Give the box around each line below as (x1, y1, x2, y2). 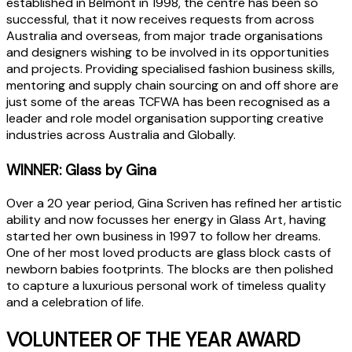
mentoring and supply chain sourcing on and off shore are (6, 77, 339, 94)
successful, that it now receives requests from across (6, 11, 314, 28)
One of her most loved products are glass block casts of (6, 244, 331, 261)
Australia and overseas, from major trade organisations (6, 27, 323, 45)
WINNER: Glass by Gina (6, 160, 156, 181)
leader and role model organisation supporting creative (6, 110, 324, 127)
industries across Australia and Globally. (6, 126, 236, 144)
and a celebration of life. (6, 293, 144, 310)
